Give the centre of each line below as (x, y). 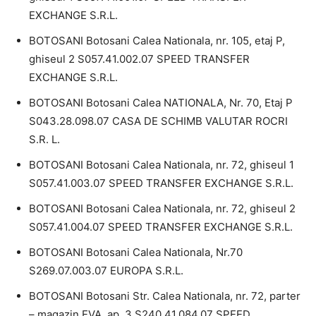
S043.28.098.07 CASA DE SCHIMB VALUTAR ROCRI (158, 121)
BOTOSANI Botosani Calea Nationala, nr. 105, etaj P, (157, 40)
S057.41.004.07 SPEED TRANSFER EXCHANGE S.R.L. (161, 226)
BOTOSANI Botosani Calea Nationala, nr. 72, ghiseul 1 (162, 164)
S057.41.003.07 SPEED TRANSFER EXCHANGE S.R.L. (161, 183)
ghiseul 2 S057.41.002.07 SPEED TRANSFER (139, 59)
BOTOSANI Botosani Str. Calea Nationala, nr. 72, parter (165, 296)
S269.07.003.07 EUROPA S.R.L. (106, 270)
